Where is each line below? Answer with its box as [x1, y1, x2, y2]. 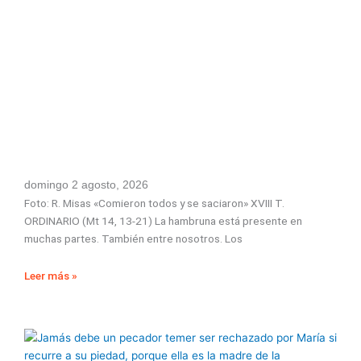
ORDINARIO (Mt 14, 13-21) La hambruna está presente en [24, 214, 302, 227]
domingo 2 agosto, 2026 [24, 178, 148, 191]
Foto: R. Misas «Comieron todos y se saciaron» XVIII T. [24, 196, 284, 210]
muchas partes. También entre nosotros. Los [24, 231, 243, 245]
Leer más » [24, 268, 77, 282]
